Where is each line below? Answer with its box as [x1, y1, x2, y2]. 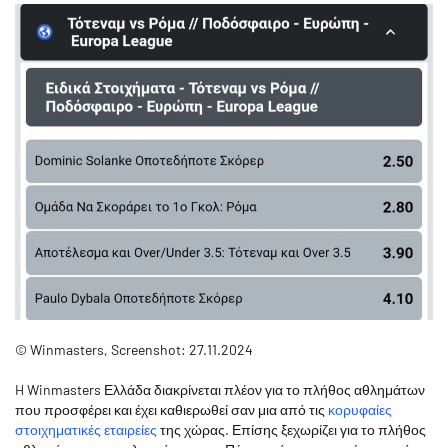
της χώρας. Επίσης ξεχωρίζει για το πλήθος [157, 420, 426, 438]
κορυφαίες [328, 400, 392, 418]
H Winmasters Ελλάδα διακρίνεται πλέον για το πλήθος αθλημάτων [15, 380, 425, 398]
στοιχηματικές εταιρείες [15, 420, 157, 438]
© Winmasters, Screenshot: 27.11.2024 [15, 340, 253, 358]
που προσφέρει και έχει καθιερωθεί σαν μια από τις [15, 400, 328, 418]
